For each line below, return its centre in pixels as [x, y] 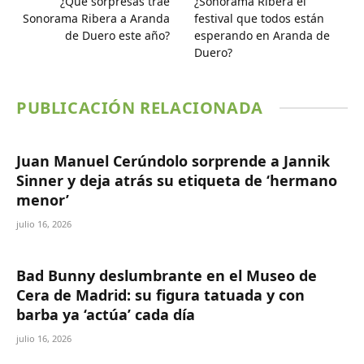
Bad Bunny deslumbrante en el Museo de [167, 275]
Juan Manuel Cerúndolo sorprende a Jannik [173, 160]
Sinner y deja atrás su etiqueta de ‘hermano [177, 180]
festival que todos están [259, 18]
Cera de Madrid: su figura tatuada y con [160, 295]
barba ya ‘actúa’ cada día [106, 314]
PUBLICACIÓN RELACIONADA [140, 107]
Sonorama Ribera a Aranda [96, 18]
